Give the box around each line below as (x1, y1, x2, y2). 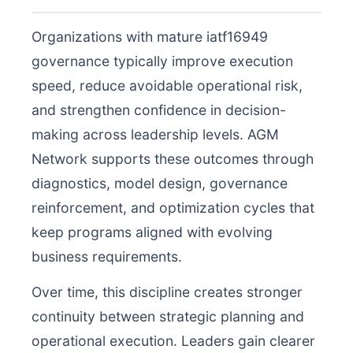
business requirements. (32, 248, 182, 265)
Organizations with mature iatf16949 (32, 28, 268, 45)
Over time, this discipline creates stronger (32, 284, 303, 300)
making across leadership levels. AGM (32, 126, 279, 143)
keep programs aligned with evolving (32, 224, 273, 240)
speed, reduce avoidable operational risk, (32, 77, 303, 94)
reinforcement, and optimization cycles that (32, 199, 314, 216)
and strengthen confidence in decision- (32, 102, 286, 118)
